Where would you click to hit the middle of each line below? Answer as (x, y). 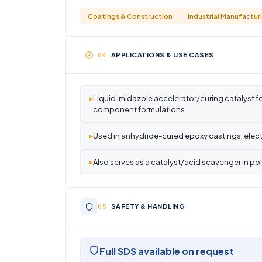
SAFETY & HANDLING (148, 206)
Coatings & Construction (130, 16)
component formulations (139, 109)
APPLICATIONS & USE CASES (162, 55)
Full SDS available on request (167, 251)
